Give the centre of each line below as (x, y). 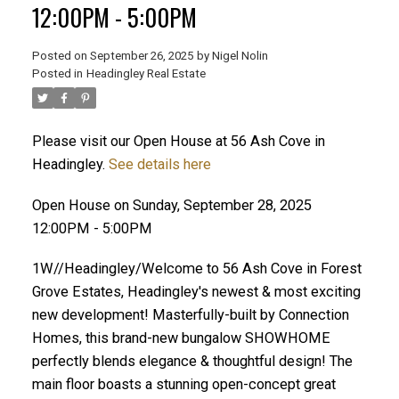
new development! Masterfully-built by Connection (190, 315)
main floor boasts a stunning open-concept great (183, 385)
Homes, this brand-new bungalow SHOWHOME (181, 338)
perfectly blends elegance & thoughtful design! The (192, 362)
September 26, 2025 (141, 55)
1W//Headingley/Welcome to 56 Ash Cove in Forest (196, 269)
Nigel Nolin (240, 55)
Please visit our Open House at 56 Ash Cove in (178, 141)
